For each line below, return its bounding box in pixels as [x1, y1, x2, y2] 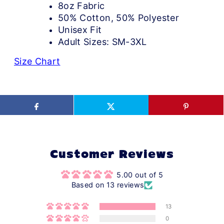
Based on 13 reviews [71, 180, 144, 189]
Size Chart [13, 56, 60, 67]
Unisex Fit [57, 24, 102, 35]
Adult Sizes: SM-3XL [57, 36, 147, 47]
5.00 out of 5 [116, 170, 163, 179]
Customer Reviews [49, 150, 174, 161]
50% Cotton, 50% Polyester [57, 12, 179, 23]
